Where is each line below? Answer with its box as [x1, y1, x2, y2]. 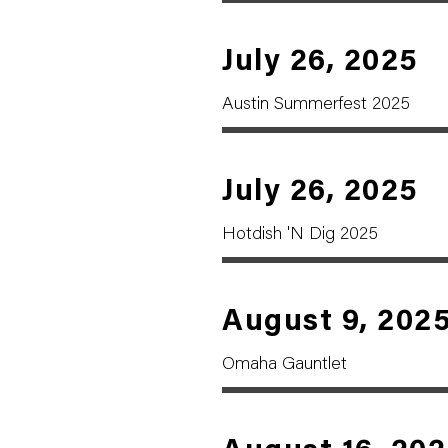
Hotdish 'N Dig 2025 [222, 226, 378, 244]
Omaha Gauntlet [222, 356, 347, 374]
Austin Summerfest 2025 [222, 96, 410, 114]
